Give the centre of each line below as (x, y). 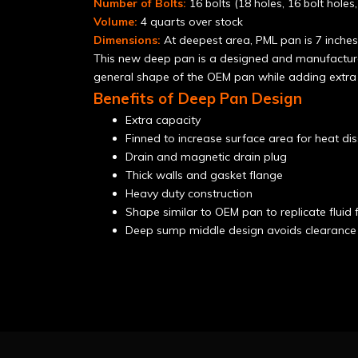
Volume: (115, 22)
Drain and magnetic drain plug (206, 157)
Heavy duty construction (189, 193)
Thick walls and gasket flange (204, 175)
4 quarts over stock (190, 22)
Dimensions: (127, 40)
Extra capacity (163, 120)
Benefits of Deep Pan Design (198, 98)
